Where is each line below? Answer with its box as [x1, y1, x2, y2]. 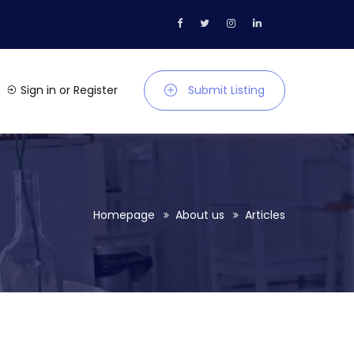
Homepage [93, 207, 155, 224]
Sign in [21, 82, 56, 99]
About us [175, 207, 224, 224]
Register [73, 82, 118, 99]
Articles [245, 207, 285, 224]
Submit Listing [188, 82, 265, 99]
